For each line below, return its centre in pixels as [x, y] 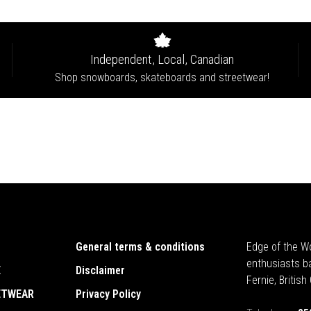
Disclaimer [100, 270]
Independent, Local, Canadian [162, 59]
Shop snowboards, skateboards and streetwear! [162, 77]
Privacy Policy [108, 294]
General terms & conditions [140, 247]
